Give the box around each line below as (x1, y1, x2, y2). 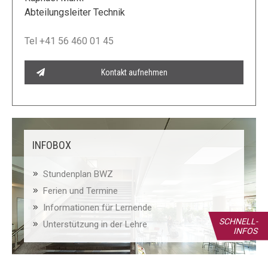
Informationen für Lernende (43, 202, 152, 214)
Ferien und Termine (43, 185, 118, 197)
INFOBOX (32, 139, 71, 152)
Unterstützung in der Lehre (43, 219, 147, 230)
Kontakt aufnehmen (100, 68, 167, 78)
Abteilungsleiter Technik (25, 7, 125, 19)
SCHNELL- (219, 216, 258, 226)
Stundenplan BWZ (43, 169, 113, 180)
